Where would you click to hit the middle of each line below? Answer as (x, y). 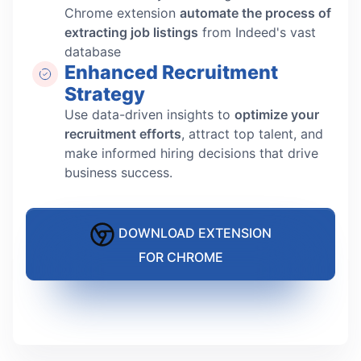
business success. (118, 172)
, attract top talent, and (252, 133)
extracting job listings (131, 32)
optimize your (277, 114)
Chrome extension (122, 12)
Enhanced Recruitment (171, 72)
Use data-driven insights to (149, 114)
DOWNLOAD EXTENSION (193, 233)
